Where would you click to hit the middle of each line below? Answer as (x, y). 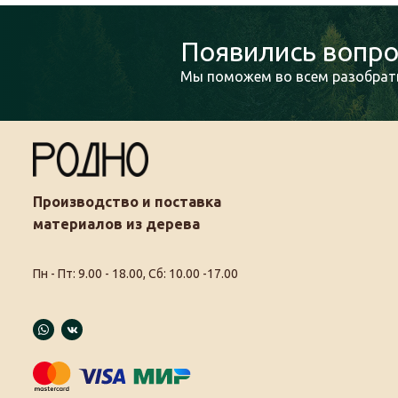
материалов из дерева (116, 224)
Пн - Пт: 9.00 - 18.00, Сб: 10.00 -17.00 (135, 274)
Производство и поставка (127, 202)
